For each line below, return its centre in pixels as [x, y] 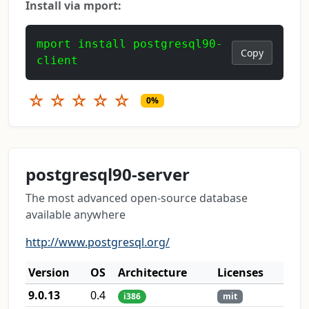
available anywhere [76, 214]
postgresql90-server [108, 174]
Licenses [240, 272]
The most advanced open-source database [137, 198]
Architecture [152, 272]
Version [49, 272]
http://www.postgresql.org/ [98, 242]
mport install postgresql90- [130, 44]
